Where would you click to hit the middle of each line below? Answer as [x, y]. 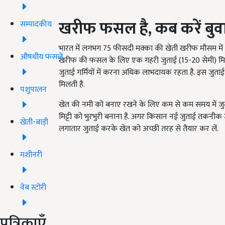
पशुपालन [33, 89]
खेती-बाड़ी [34, 122]
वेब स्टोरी [33, 187]
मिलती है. [72, 85]
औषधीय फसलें [41, 57]
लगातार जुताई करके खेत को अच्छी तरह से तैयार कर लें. [140, 129]
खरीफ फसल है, [107, 29]
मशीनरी [31, 155]
